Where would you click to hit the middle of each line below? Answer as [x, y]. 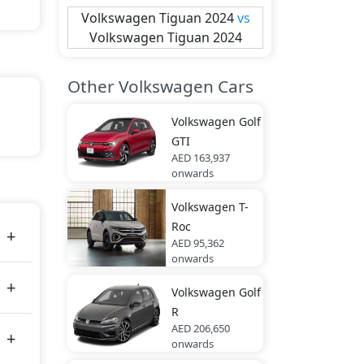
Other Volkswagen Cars [160, 86]
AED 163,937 [200, 158]
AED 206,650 [200, 328]
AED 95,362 [197, 243]
